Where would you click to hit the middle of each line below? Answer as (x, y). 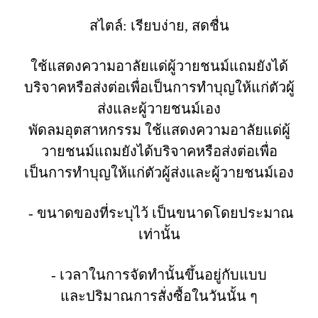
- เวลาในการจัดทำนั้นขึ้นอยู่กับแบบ (159, 275)
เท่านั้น (159, 234)
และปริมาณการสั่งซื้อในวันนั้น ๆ (159, 296)
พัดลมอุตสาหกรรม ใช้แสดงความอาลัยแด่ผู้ (159, 130)
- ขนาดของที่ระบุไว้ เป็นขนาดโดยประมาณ (159, 213)
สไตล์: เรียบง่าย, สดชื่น (159, 26)
